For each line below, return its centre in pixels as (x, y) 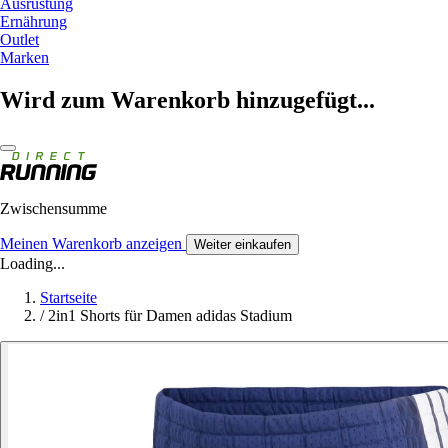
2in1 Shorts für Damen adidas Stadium (170, 315)
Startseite (68, 297)
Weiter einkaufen (242, 244)
